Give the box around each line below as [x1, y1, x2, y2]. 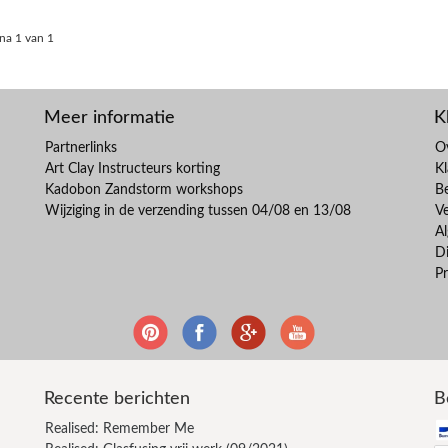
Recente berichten [44, 389, 190, 408]
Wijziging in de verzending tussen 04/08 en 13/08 [45, 203, 351, 218]
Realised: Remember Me [45, 421, 194, 436]
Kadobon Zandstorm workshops [45, 182, 243, 197]
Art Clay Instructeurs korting [45, 161, 220, 176]
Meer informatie [44, 108, 175, 127]
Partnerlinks [45, 140, 117, 155]
